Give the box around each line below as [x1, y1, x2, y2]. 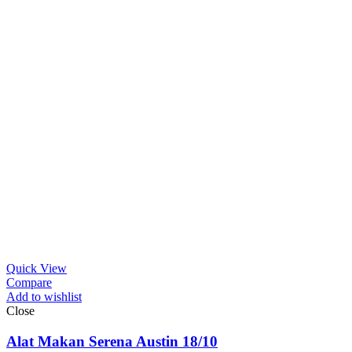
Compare [6, 276, 52, 290]
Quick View [6, 262, 67, 276]
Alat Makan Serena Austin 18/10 [6, 332, 218, 350]
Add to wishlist [6, 290, 82, 304]
